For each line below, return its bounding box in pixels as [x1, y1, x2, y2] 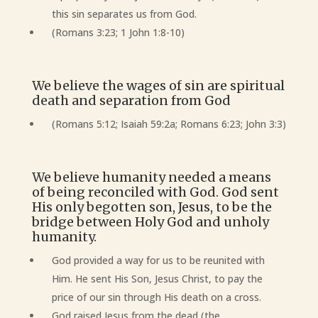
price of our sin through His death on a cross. [51, 290, 264, 304]
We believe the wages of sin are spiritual [31, 77, 285, 94]
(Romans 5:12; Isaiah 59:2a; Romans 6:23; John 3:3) [51, 117, 286, 131]
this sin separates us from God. [51, 7, 197, 21]
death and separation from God [31, 92, 231, 109]
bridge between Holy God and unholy [31, 214, 269, 230]
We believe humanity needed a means [31, 169, 271, 185]
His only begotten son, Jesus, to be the [31, 199, 272, 215]
